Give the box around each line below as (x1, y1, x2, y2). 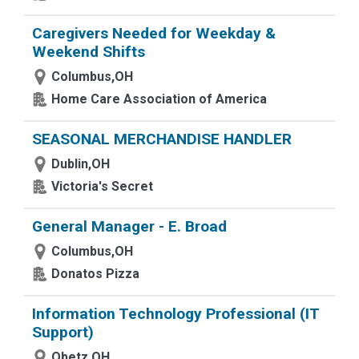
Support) (32, 323, 94, 341)
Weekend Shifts (32, 42, 145, 61)
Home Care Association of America (51, 91, 267, 107)
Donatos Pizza (51, 266, 139, 281)
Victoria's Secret (51, 179, 153, 194)
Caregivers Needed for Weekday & (32, 24, 276, 42)
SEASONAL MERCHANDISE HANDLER (32, 130, 292, 148)
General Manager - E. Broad (32, 217, 227, 236)
